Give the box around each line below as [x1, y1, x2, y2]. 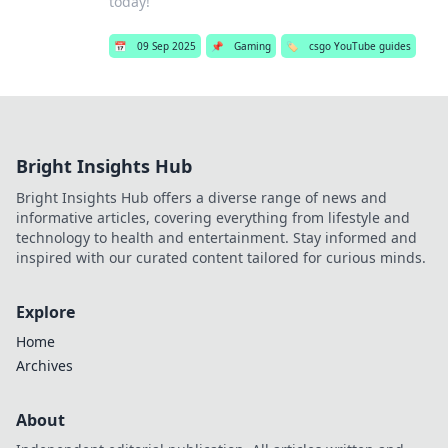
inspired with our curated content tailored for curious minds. [16, 248, 426, 267]
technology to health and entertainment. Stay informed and [16, 228, 417, 247]
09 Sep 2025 [136, 39, 196, 53]
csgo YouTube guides [308, 39, 411, 53]
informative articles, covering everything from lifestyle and [16, 208, 410, 227]
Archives [16, 356, 73, 375]
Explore [16, 301, 75, 323]
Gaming [233, 39, 271, 53]
